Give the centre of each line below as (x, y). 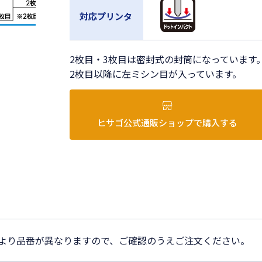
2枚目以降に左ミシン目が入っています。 (156, 74)
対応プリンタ (106, 16)
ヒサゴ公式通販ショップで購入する (168, 123)
